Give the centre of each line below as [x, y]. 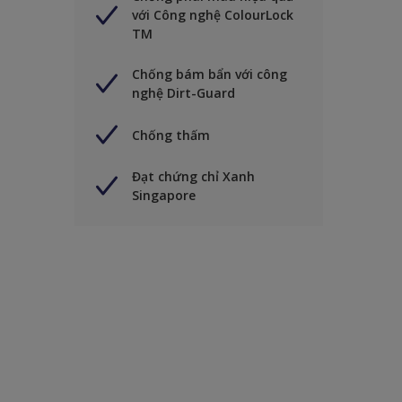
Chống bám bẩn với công [210, 74]
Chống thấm [171, 135]
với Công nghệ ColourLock [213, 15]
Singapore [164, 196]
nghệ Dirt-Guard [184, 93]
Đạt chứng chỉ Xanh [193, 177]
